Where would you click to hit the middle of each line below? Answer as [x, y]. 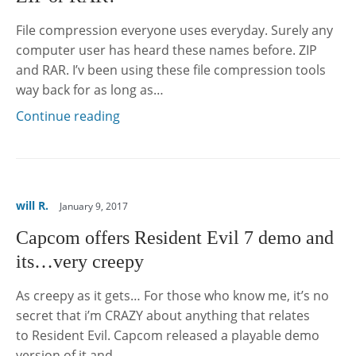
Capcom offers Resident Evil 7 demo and [175, 238]
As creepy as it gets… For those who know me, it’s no [172, 296]
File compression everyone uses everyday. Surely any [174, 31]
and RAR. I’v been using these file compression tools [171, 70]
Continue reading [68, 116]
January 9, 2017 [94, 206]
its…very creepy [80, 261]
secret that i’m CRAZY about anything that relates [163, 316]
